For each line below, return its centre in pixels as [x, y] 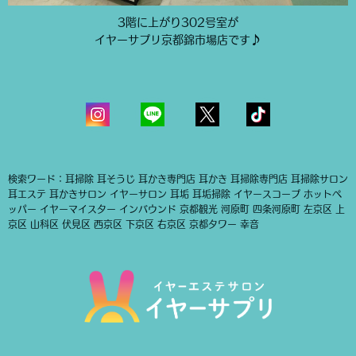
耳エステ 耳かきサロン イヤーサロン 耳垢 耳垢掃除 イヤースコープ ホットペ [175, 193]
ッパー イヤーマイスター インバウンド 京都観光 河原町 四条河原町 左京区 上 [176, 209]
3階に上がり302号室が [178, 22]
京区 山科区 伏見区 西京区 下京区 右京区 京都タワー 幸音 [133, 224]
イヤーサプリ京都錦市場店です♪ [178, 39]
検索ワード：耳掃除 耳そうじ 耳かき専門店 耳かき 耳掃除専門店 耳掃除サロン [178, 178]
